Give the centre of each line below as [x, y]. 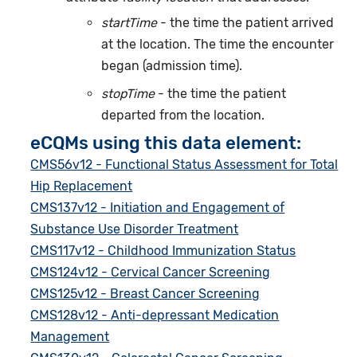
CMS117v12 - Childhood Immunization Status [163, 251]
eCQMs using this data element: [166, 143]
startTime [129, 22]
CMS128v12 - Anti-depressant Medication [155, 316]
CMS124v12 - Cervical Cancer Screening [151, 273]
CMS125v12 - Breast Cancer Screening [145, 294]
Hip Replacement [82, 186]
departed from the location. [183, 116]
